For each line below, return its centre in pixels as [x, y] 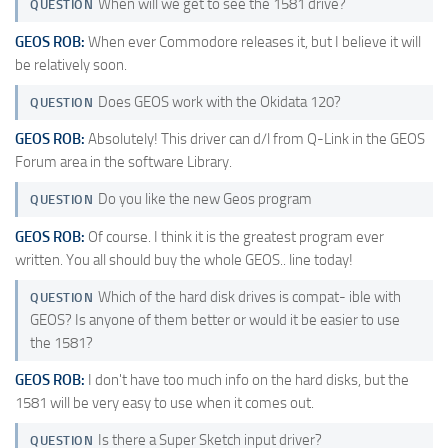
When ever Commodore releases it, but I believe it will [253, 41]
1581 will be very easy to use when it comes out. [164, 403]
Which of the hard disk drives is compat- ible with [249, 296]
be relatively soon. [71, 64]
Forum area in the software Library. [123, 162]
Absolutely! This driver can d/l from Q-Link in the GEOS [255, 139]
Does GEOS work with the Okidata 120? [219, 101]
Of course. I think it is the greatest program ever [234, 236]
